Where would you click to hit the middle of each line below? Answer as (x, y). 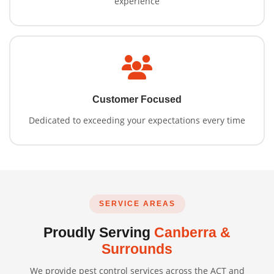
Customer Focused (137, 100)
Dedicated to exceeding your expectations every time (137, 120)
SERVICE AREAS (137, 204)
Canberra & (192, 233)
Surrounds (137, 249)
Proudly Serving (99, 233)
